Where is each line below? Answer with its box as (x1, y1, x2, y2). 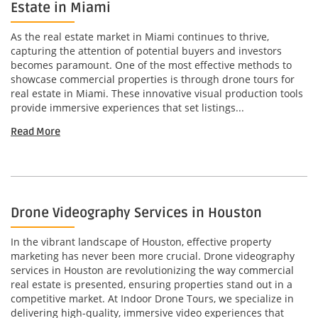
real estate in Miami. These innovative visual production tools (11, 87, 303, 101)
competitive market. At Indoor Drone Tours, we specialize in (11, 292, 294, 306)
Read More (11, 126, 60, 138)
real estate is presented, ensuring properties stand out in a (11, 278, 292, 292)
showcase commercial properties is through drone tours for (11, 72, 295, 87)
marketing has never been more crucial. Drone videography (11, 249, 295, 263)
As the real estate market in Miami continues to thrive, (11, 30, 269, 44)
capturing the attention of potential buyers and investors (11, 44, 282, 58)
